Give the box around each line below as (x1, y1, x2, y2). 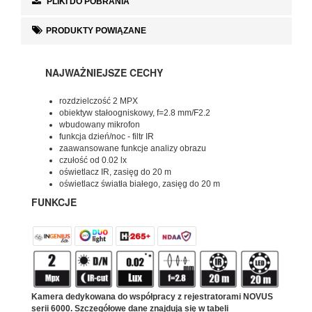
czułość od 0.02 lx (59, 155, 127, 165)
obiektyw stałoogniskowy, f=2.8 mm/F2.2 (59, 107, 210, 118)
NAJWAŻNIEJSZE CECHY (45, 65, 163, 79)
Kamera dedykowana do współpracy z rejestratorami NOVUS (31, 292, 273, 302)
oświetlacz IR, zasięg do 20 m (59, 166, 171, 177)
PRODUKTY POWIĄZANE (46, 25, 146, 36)
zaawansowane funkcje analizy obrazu (59, 143, 206, 153)
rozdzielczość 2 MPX (59, 95, 138, 106)
